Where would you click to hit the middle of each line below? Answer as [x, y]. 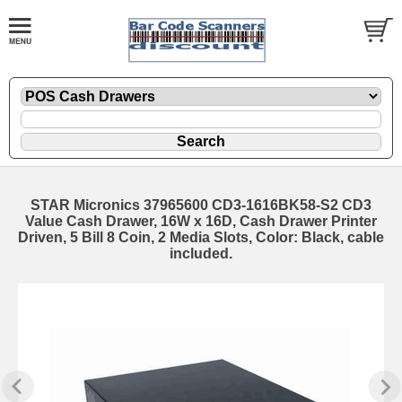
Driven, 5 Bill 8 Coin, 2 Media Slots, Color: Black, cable [201, 237]
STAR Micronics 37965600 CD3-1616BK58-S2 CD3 [201, 205]
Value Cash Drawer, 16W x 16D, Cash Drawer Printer [201, 221]
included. [201, 253]
